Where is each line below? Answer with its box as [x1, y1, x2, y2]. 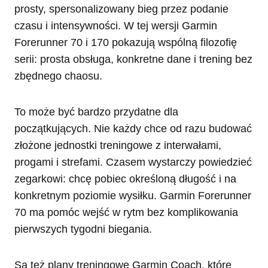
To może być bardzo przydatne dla [14, 105, 178, 118]
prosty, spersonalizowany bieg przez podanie [14, 2, 229, 15]
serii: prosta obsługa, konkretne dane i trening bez [14, 53, 252, 65]
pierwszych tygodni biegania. [14, 223, 152, 235]
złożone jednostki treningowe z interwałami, [14, 139, 221, 151]
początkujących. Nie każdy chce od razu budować [14, 122, 252, 135]
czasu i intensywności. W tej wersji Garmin [14, 19, 217, 32]
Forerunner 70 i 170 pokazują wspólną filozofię [14, 36, 237, 48]
